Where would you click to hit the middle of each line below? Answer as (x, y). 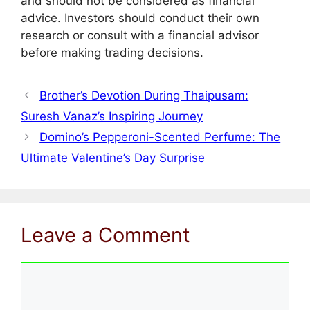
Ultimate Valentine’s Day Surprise (113, 157)
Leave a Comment (106, 235)
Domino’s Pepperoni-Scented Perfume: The (160, 137)
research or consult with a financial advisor (140, 35)
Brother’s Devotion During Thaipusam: (144, 95)
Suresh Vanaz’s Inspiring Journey (112, 116)
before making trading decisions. (112, 52)
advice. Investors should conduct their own (140, 18)
